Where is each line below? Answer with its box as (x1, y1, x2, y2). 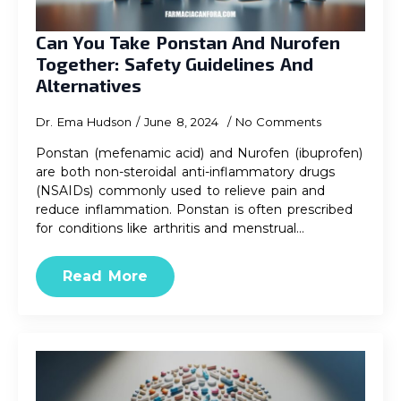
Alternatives (36, 74, 141, 96)
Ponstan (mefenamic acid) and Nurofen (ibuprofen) (36, 145, 363, 161)
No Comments (235, 115, 321, 129)
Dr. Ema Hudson (36, 115, 132, 129)
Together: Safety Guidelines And (36, 53, 313, 74)
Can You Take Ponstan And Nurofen (36, 31, 340, 53)
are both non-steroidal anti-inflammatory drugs (36, 164, 335, 180)
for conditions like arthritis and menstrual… (36, 220, 304, 236)
